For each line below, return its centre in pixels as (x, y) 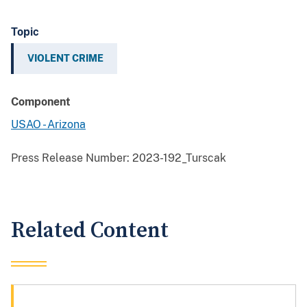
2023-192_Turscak (178, 158)
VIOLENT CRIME (65, 59)
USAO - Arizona (48, 125)
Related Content (90, 231)
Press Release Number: (70, 158)
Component (41, 102)
